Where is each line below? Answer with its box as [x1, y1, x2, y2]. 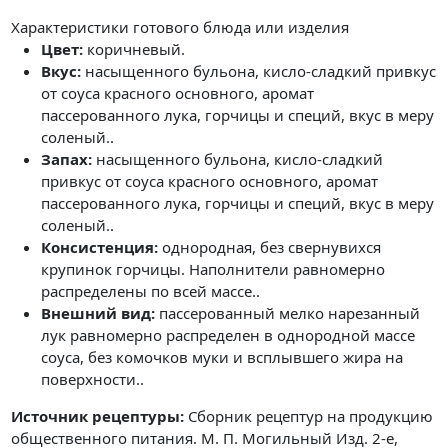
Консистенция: [41, 237, 159, 258]
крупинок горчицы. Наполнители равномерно [41, 259, 386, 280]
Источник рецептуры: [11, 406, 185, 427]
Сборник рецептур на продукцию [184, 406, 434, 427]
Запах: [41, 149, 93, 170]
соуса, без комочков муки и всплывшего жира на [41, 347, 404, 368]
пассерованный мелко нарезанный [155, 303, 421, 324]
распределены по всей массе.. [41, 281, 261, 302]
